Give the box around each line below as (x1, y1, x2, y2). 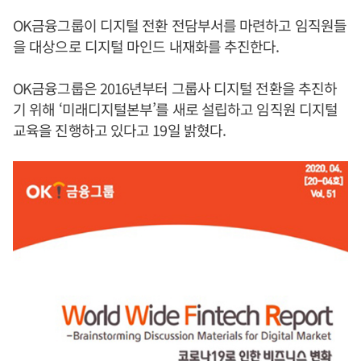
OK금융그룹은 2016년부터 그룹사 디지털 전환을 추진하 (13, 77, 338, 98)
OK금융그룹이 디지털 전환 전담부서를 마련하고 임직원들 (13, 15, 346, 35)
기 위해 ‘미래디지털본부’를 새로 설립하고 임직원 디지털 (13, 98, 338, 119)
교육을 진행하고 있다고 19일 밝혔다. (13, 119, 226, 140)
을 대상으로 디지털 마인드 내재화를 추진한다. (13, 35, 280, 56)
